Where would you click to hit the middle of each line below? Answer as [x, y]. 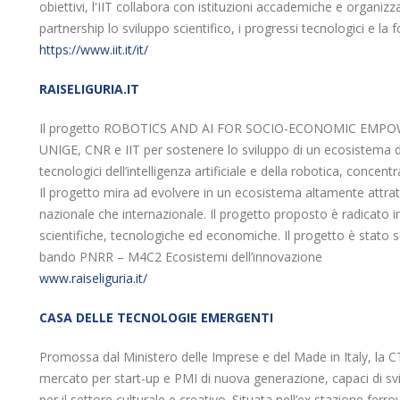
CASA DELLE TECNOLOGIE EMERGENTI [156, 317]
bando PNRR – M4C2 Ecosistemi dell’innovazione [181, 257]
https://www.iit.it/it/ [94, 50]
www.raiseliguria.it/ [93, 278]
